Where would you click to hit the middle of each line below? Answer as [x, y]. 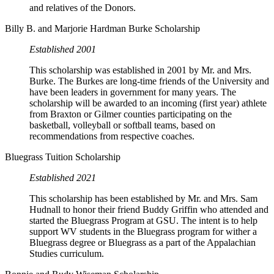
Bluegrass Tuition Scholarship [63, 157]
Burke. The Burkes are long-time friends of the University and [149, 81]
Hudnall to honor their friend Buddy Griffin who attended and [149, 210]
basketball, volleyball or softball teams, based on [122, 125]
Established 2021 [63, 178]
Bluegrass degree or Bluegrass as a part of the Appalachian [143, 243]
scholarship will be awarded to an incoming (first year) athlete [148, 103]
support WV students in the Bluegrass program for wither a [143, 232]
